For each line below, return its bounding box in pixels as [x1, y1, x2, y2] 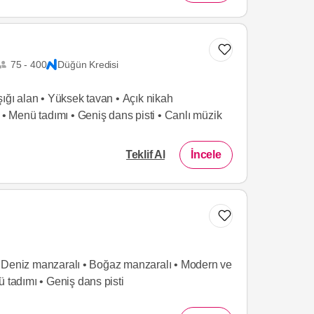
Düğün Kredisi [57, 58, 118, 70]
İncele [191, 148, 221, 161]
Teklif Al [125, 148, 165, 161]
